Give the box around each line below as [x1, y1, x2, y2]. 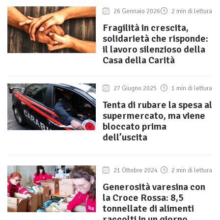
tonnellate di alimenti [103, 202, 194, 215]
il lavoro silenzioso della [103, 43, 205, 56]
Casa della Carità [103, 54, 175, 67]
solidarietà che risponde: [103, 32, 208, 45]
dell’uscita [103, 131, 147, 144]
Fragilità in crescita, [103, 22, 189, 34]
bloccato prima [103, 120, 166, 133]
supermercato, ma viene [103, 110, 205, 122]
